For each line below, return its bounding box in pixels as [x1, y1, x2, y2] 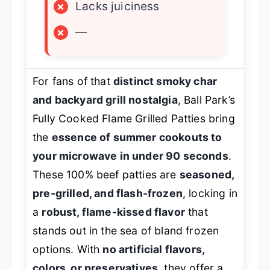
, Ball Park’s [177, 93, 235, 107]
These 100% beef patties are [33, 168, 180, 181]
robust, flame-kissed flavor [42, 206, 185, 219]
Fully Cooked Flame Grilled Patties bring [33, 112, 235, 125]
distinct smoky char [113, 75, 218, 88]
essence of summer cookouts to [51, 131, 222, 144]
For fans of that [33, 75, 113, 88]
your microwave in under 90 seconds [33, 149, 228, 163]
